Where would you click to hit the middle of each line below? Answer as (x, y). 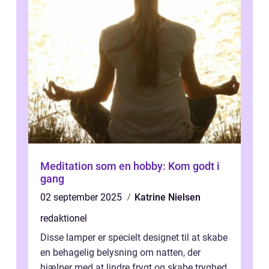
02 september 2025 (82, 197)
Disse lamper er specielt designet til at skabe (134, 237)
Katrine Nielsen (168, 197)
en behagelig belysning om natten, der (120, 252)
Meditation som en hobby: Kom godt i (130, 166)
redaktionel (64, 218)
